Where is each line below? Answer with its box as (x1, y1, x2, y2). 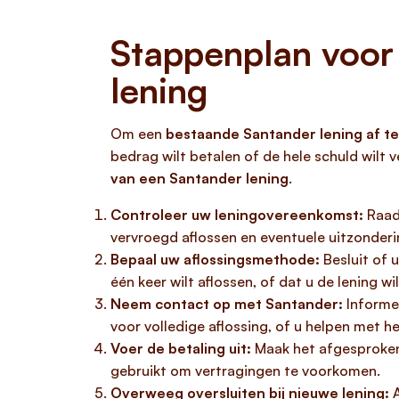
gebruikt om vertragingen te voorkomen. (110, 362, 380, 379)
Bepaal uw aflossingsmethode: (110, 250, 320, 268)
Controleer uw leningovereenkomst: (110, 206, 363, 224)
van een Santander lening (110, 169, 289, 187)
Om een (110, 125, 166, 142)
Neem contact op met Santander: (110, 295, 343, 313)
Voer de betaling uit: (110, 339, 251, 357)
